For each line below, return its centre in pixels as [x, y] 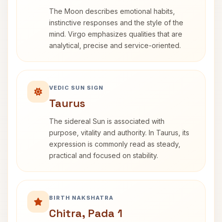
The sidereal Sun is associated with [107, 121]
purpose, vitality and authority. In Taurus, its [119, 133]
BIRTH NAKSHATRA [81, 198]
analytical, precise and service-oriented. [115, 45]
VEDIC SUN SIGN [76, 88]
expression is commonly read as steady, [115, 144]
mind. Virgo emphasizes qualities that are [116, 34]
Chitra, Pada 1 [86, 213]
